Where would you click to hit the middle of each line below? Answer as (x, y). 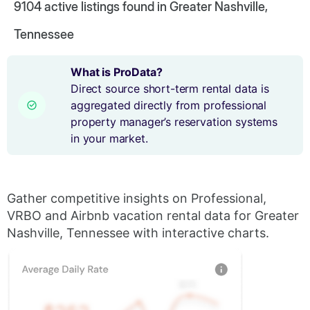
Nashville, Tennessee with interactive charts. (138, 233)
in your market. (109, 138)
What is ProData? (117, 72)
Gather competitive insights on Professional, (137, 198)
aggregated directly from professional (169, 105)
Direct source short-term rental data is (170, 89)
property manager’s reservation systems (174, 122)
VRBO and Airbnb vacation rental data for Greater (153, 216)
